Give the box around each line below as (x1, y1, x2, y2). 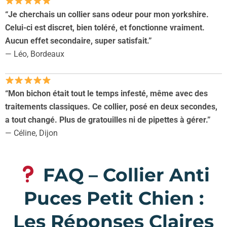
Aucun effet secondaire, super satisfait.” (5, 35, 152, 46)
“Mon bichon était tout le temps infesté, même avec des (5, 89, 208, 99)
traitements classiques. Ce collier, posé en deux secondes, (5, 102, 217, 112)
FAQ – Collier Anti (38, 163, 210, 186)
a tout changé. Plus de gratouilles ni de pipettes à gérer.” (5, 115, 211, 125)
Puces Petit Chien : (23, 186, 204, 209)
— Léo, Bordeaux (5, 49, 64, 59)
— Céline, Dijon (5, 128, 58, 138)
